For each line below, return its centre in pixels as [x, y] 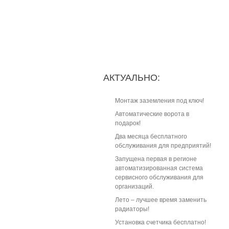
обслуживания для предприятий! [163, 146]
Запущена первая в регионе [156, 159]
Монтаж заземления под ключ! [159, 101]
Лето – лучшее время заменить [161, 200]
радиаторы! [132, 209]
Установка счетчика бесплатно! [161, 222]
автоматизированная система [159, 168]
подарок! [128, 123]
